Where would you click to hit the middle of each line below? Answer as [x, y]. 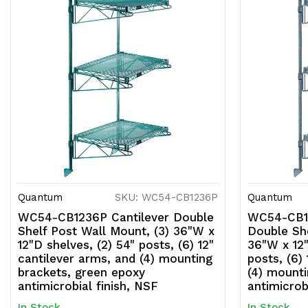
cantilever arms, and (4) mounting [115, 259]
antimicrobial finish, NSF [88, 286]
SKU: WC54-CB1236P [166, 198]
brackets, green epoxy [81, 273]
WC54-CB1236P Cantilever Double [116, 218]
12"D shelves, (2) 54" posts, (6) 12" [116, 245]
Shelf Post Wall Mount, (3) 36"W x [116, 231]
